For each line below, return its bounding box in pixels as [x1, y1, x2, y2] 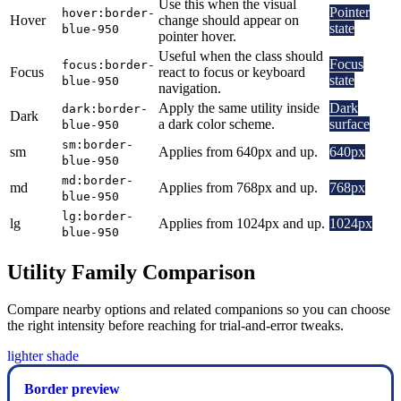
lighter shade [7, 348, 79, 364]
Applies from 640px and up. [158, 143, 318, 159]
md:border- [62, 173, 133, 187]
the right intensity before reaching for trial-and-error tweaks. [7, 318, 344, 334]
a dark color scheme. [158, 115, 275, 132]
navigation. [158, 80, 221, 96]
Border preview [24, 381, 120, 397]
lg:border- [62, 209, 133, 223]
